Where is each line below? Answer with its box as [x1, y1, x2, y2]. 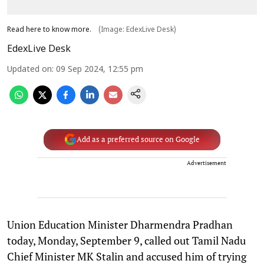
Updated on [7, 64, 52, 75]
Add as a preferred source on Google [76, 134, 200, 144]
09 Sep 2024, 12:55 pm [56, 64, 143, 75]
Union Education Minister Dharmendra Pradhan [7, 217, 233, 232]
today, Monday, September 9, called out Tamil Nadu [7, 233, 246, 247]
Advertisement [187, 159, 226, 167]
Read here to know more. [7, 25, 91, 34]
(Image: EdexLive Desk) [98, 25, 176, 34]
